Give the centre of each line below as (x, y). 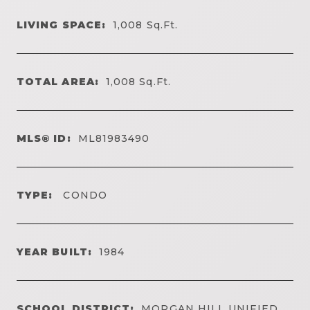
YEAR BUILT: (54, 252)
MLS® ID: (44, 138)
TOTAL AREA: (58, 81)
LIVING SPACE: (62, 25)
